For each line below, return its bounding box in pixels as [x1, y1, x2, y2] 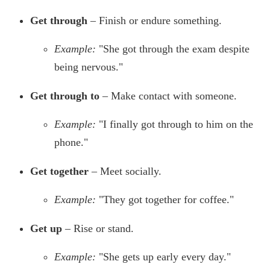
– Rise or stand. [62, 222, 134, 235]
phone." [54, 136, 88, 149]
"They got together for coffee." [99, 193, 234, 206]
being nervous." [54, 61, 123, 74]
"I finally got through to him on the [99, 118, 253, 131]
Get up [30, 222, 62, 235]
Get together [30, 165, 89, 178]
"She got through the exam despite [99, 43, 250, 55]
